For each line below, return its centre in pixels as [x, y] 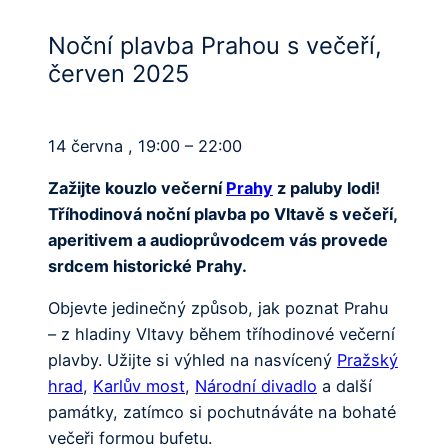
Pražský [367, 360]
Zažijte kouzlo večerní [137, 188]
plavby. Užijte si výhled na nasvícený [192, 360]
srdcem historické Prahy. [147, 266]
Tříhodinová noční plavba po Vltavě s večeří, [222, 214]
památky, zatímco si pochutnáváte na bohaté [222, 412]
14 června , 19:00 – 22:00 [145, 145]
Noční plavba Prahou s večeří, [215, 45]
